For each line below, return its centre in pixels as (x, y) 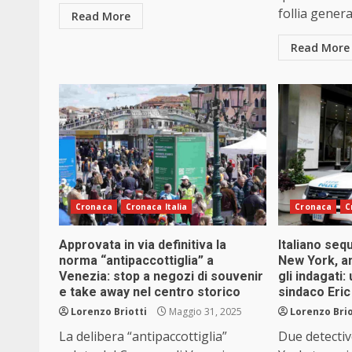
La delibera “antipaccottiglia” (143, 337)
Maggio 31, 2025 (204, 312)
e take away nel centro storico (150, 292)
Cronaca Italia (156, 207)
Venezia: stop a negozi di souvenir (161, 277)
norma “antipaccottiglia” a (136, 261)
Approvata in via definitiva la (143, 245)
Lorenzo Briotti (109, 312)
